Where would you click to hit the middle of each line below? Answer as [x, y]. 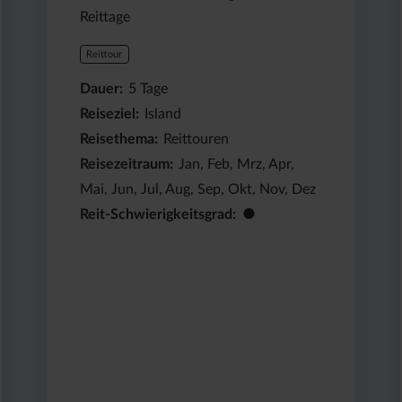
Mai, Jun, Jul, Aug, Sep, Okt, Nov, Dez [198, 189]
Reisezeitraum [125, 164]
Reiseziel [108, 114]
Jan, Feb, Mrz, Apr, [237, 164]
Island [163, 114]
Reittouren [197, 139]
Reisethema [118, 139]
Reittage [105, 17]
